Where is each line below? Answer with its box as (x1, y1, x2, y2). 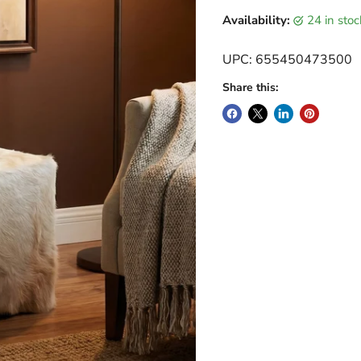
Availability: (222, 12, 290, 28)
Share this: (222, 80, 278, 95)
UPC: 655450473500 (222, 51, 352, 68)
